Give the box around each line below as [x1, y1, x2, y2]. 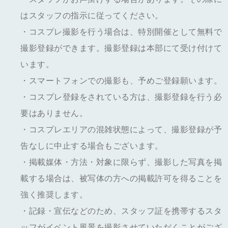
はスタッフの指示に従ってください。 [20, 10, 163, 21]
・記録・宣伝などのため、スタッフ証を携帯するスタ [20, 206, 222, 216]
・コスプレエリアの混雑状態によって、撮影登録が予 [20, 124, 222, 135]
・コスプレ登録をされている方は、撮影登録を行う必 [20, 92, 222, 102]
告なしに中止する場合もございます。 [20, 140, 163, 151]
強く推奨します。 [20, 189, 88, 200]
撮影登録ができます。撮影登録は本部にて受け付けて [20, 43, 222, 53]
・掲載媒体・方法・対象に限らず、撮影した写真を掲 [20, 157, 222, 167]
